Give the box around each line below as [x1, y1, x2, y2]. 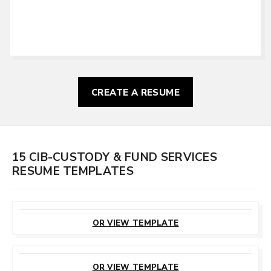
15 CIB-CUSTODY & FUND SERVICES [12, 150, 217, 163]
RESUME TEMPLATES [12, 164, 134, 177]
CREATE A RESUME [91, 87, 180, 97]
